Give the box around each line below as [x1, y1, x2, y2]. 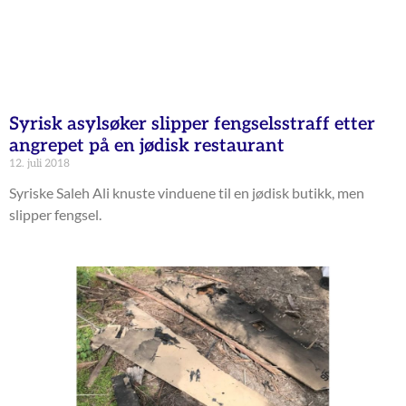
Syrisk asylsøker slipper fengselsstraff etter [9, 112, 375, 135]
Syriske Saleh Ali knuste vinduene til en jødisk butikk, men [9, 183, 364, 201]
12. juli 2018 [9, 156, 70, 170]
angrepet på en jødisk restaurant [9, 134, 285, 157]
